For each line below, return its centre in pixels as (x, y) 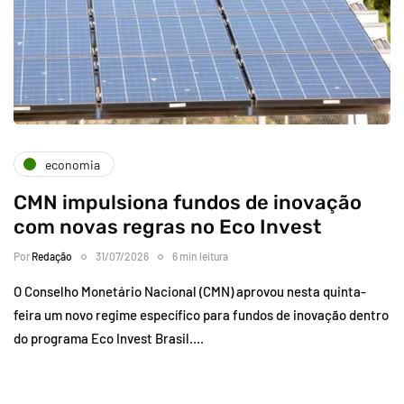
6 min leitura (200, 257)
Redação (52, 257)
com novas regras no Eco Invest (167, 227)
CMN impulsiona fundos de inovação (188, 203)
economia (73, 164)
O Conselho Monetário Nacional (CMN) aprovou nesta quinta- (190, 292)
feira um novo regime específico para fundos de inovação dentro (201, 315)
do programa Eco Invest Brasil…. (109, 339)
